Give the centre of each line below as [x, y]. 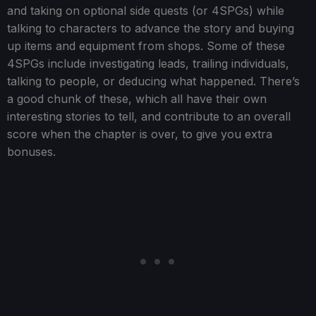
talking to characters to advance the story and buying [151, 29]
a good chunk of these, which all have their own [137, 99]
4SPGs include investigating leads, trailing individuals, [148, 64]
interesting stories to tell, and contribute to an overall [149, 117]
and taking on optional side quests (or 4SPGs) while [146, 11]
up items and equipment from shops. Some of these [146, 46]
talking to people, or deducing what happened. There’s [153, 81]
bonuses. [31, 152]
